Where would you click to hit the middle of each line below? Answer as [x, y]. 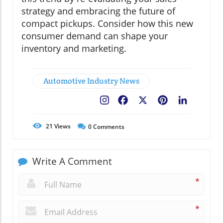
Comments [108, 126]
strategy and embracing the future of [98, 11]
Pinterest [186, 101]
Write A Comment [71, 161]
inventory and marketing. [74, 48]
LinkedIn [205, 101]
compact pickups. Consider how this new [107, 23]
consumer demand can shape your [95, 36]
